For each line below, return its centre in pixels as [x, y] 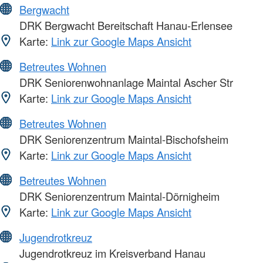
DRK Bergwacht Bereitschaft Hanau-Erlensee [124, 26]
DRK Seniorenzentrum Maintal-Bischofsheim [122, 139]
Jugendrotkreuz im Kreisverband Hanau [111, 253]
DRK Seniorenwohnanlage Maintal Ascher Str [125, 82]
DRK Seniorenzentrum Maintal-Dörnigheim [118, 196]
